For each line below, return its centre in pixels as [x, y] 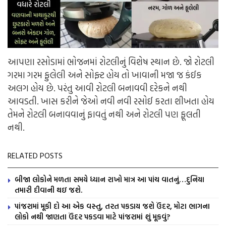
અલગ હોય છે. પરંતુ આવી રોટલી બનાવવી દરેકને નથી [97, 88]
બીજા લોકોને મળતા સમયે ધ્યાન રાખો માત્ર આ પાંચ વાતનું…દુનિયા [109, 180]
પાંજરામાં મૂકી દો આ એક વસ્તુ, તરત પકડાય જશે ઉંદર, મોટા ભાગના [112, 206]
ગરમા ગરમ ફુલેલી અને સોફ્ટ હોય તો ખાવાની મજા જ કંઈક [105, 75]
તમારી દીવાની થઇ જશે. [48, 190]
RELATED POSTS [35, 156]
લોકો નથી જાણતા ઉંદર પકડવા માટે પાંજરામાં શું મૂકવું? [92, 217]
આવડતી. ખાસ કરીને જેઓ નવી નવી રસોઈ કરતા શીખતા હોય [111, 101]
